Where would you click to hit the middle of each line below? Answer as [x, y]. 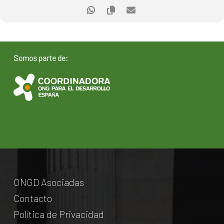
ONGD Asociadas [48, 182]
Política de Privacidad [58, 214]
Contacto [32, 198]
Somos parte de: [40, 57]
